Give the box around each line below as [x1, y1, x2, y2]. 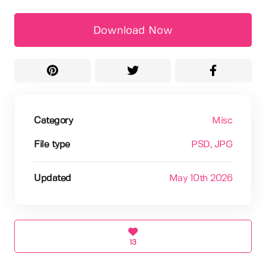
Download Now [93, 25, 173, 36]
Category [34, 116, 72, 125]
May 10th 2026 [169, 173, 232, 183]
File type [34, 140, 70, 149]
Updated [34, 173, 71, 183]
